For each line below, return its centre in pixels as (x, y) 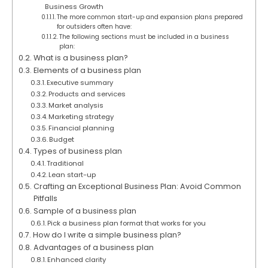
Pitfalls (45, 199)
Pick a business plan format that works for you (127, 223)
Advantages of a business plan (93, 248)
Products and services (87, 94)
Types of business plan (77, 151)
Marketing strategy (81, 117)
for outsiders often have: (94, 27)
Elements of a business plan (87, 71)
